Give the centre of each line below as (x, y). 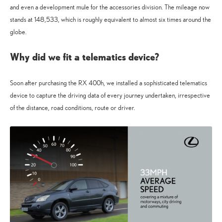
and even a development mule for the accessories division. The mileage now (110, 7)
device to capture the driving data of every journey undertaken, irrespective (110, 95)
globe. (18, 32)
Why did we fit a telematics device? (84, 57)
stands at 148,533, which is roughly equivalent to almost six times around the (111, 19)
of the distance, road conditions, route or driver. (73, 108)
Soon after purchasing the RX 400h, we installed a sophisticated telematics (109, 83)
